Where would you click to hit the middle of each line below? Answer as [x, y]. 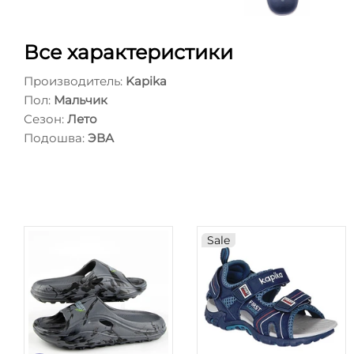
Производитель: [73, 81]
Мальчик [81, 100]
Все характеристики [128, 52]
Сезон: [44, 119]
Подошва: [54, 137]
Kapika [146, 81]
